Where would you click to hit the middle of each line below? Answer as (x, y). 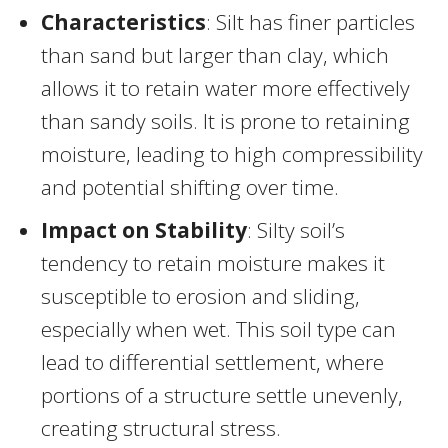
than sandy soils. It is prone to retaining (225, 120)
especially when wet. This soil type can (218, 328)
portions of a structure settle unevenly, (222, 394)
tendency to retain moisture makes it (213, 262)
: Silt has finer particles (310, 21)
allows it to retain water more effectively (225, 87)
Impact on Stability (144, 229)
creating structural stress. (161, 427)
